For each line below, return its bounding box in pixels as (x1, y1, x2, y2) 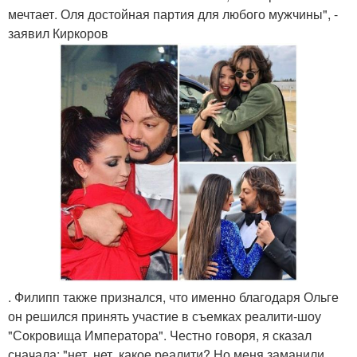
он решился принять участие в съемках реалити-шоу (8, 307, 321, 325)
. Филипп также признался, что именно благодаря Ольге (8, 288, 339, 306)
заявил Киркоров (8, 24, 108, 42)
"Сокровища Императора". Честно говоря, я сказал (8, 326, 312, 344)
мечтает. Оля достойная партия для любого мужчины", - (8, 5, 338, 23)
